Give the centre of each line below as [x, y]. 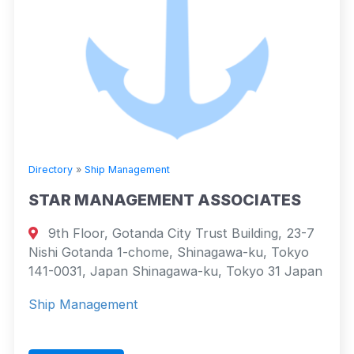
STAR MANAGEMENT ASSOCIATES [165, 200]
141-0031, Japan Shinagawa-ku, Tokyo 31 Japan [175, 271]
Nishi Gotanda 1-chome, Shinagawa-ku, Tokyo [169, 252]
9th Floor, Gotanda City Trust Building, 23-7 [180, 233]
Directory [51, 169]
